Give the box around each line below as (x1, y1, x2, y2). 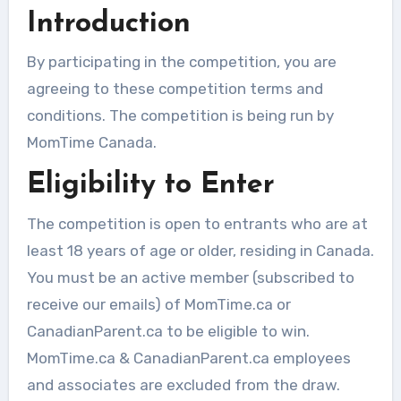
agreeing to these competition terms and (26, 80, 323, 98)
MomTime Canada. (26, 133, 157, 152)
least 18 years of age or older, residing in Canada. (26, 241, 374, 260)
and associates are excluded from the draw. (26, 375, 340, 394)
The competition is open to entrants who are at (26, 214, 368, 233)
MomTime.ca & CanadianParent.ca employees (26, 348, 351, 367)
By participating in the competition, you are (26, 53, 337, 72)
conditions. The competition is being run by (26, 107, 334, 125)
